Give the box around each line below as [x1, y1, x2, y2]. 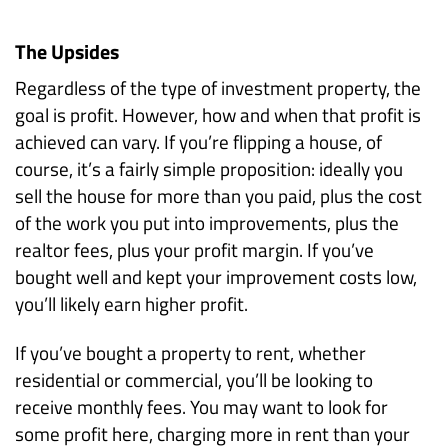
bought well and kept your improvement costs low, [15, 263, 417, 291]
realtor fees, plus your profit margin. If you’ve [15, 236, 374, 264]
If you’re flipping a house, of [164, 128, 382, 156]
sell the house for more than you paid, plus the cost [15, 182, 422, 210]
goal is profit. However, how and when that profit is [15, 101, 421, 129]
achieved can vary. [15, 128, 164, 156]
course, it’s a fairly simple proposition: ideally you [15, 155, 403, 183]
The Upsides [15, 37, 119, 67]
